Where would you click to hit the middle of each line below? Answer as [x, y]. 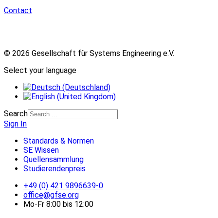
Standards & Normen [59, 141]
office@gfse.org [51, 195]
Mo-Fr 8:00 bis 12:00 [58, 204]
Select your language [40, 71]
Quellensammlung [54, 160]
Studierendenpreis [54, 169]
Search [16, 114]
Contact [18, 11]
